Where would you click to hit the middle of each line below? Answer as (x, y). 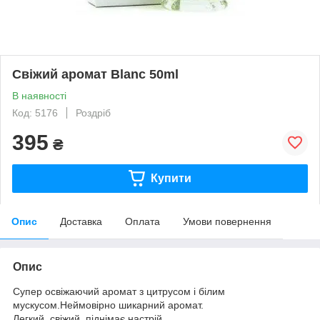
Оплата (142, 221)
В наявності (39, 95)
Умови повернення (227, 221)
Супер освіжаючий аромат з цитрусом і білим (119, 291)
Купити (171, 178)
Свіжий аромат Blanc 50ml (95, 74)
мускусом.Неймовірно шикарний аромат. (108, 305)
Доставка (81, 221)
